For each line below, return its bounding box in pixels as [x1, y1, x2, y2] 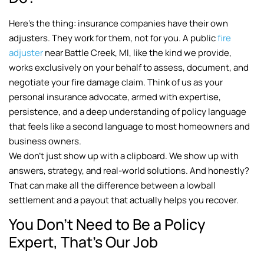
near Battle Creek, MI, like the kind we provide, [43, 46, 232, 59]
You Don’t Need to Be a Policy [9, 214, 205, 235]
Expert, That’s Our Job [9, 232, 158, 253]
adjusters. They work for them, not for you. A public [9, 31, 217, 44]
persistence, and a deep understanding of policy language [9, 105, 246, 118]
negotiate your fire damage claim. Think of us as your [9, 75, 223, 88]
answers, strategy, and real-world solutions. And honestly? [9, 164, 249, 177]
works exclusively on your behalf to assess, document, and [9, 61, 249, 74]
